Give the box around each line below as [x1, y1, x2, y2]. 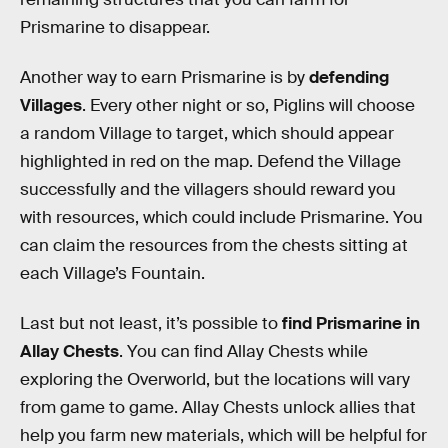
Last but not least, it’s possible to [20, 312, 282, 334]
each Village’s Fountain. [20, 263, 205, 285]
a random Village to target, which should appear [20, 123, 394, 145]
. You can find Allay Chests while [119, 340, 368, 362]
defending [309, 67, 389, 89]
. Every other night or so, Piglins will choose [82, 95, 415, 117]
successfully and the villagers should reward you [20, 179, 396, 201]
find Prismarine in [282, 312, 420, 334]
